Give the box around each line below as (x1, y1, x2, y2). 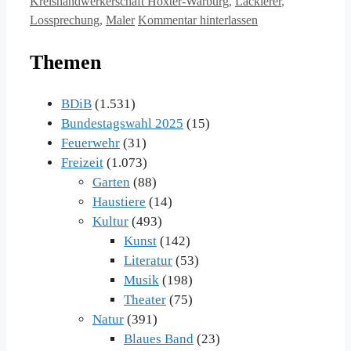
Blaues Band (124, 331, 194, 347)
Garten (92, 175, 130, 190)
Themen (30, 50, 101, 74)
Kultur (92, 214, 128, 230)
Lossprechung (30, 13, 100, 27)
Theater (124, 292, 166, 308)
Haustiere (92, 194, 146, 210)
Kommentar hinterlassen (138, 13, 258, 27)
